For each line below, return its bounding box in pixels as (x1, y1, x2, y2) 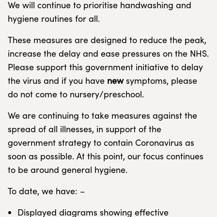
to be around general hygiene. (8, 164, 127, 175)
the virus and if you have (8, 75, 107, 86)
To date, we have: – (8, 185, 85, 197)
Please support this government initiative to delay (8, 61, 203, 73)
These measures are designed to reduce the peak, (8, 34, 206, 46)
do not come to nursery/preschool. (8, 88, 144, 100)
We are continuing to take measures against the (8, 109, 197, 121)
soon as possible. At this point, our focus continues (8, 150, 203, 162)
